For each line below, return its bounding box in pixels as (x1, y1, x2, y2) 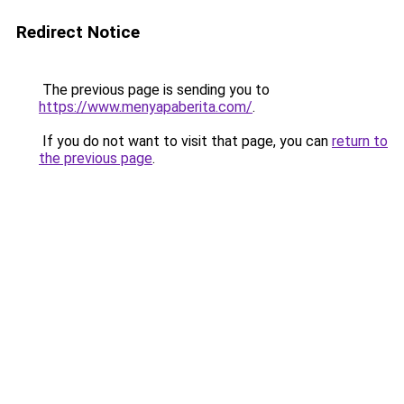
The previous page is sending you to (39, 81, 270, 98)
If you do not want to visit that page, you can (39, 133, 332, 150)
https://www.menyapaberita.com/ (39, 98, 252, 115)
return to (332, 133, 388, 150)
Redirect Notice (16, 22, 140, 42)
